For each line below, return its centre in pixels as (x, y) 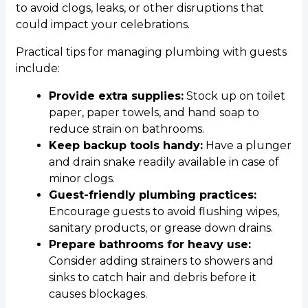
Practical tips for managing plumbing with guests (151, 52)
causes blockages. (98, 294)
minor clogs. (81, 179)
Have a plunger (247, 146)
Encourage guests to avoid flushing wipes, (164, 212)
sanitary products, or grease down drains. (161, 228)
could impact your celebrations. (102, 25)
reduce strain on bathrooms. (126, 129)
